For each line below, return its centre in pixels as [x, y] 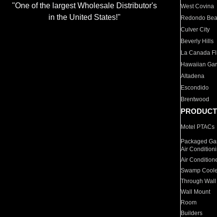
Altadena [193, 76]
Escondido [195, 88]
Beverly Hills [197, 41]
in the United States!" [84, 17]
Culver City [195, 30]
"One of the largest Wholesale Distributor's [84, 6]
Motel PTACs [198, 127]
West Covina [198, 6]
